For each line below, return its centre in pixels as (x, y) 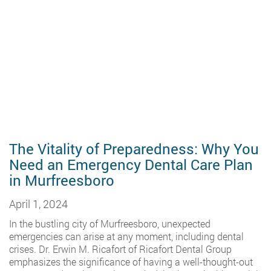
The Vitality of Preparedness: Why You (134, 149)
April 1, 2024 (38, 204)
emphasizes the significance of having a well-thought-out (131, 262)
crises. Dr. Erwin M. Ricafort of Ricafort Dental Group (120, 249)
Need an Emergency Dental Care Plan (131, 165)
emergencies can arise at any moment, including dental (126, 236)
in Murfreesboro (62, 180)
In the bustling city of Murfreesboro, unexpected (110, 224)
